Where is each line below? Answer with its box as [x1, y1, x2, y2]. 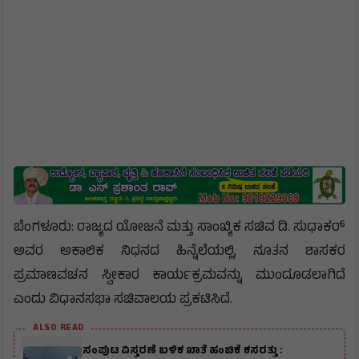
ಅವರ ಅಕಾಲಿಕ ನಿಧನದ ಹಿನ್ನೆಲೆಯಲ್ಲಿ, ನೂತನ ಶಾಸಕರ [14, 240, 345, 264]
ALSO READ [33, 321, 84, 336]
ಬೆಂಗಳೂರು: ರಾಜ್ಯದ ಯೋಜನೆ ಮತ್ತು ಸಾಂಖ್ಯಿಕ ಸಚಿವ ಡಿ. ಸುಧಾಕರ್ [14, 216, 345, 240]
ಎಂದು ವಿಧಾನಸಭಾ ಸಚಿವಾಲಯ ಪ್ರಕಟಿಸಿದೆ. [14, 288, 232, 312]
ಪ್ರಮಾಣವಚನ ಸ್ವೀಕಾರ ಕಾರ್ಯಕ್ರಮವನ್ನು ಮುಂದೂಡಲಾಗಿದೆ [14, 264, 345, 288]
